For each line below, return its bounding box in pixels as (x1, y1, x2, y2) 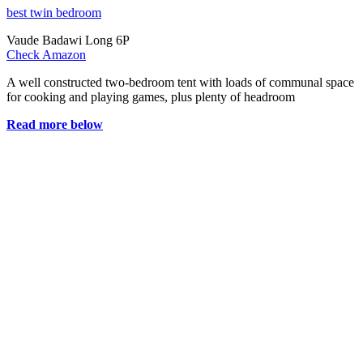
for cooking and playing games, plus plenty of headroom (6, 90, 295, 105)
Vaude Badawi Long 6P (6, 33, 130, 48)
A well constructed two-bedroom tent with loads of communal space (6, 75, 354, 90)
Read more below (6, 117, 103, 132)
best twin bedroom (6, 6, 101, 20)
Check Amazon (6, 48, 86, 62)
